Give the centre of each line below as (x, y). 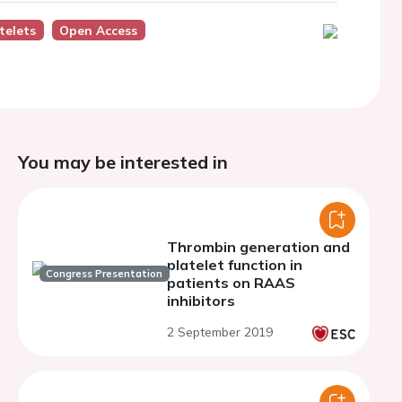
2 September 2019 (220, 332)
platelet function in (235, 265)
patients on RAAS (231, 283)
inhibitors (201, 301)
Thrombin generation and (258, 247)
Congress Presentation (105, 273)
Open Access (99, 30)
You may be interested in (123, 162)
